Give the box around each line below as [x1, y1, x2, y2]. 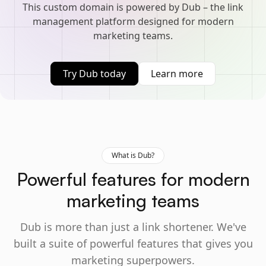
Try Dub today [63, 67, 126, 80]
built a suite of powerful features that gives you [13, 236, 253, 251]
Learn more [151, 67, 203, 80]
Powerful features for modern [16, 168, 250, 190]
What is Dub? [112, 150, 154, 160]
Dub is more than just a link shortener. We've [20, 220, 246, 234]
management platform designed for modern [32, 15, 234, 28]
